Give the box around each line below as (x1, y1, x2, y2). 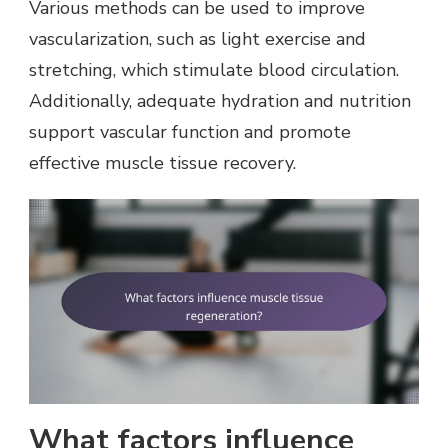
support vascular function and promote (29, 120, 351, 145)
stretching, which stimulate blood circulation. (29, 58, 399, 83)
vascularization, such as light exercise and (29, 27, 366, 52)
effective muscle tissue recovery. (29, 151, 296, 176)
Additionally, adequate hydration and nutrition (29, 89, 411, 114)
